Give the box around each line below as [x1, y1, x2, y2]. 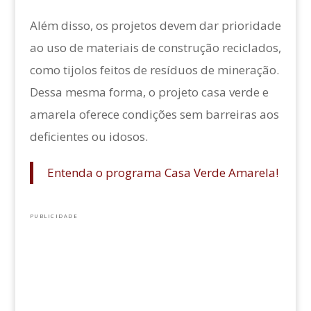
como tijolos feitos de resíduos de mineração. [29, 62, 279, 78]
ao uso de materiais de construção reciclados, [29, 40, 281, 56]
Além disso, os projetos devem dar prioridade [29, 17, 281, 34]
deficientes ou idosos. [29, 128, 148, 145]
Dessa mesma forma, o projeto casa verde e [29, 84, 269, 101]
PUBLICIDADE [29, 212, 78, 220]
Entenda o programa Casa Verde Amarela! [47, 165, 278, 181]
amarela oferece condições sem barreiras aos [29, 106, 279, 123]
